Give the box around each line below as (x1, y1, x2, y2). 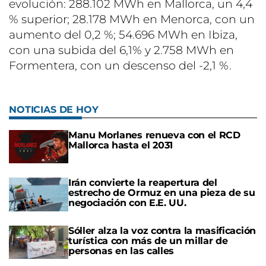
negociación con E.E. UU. (68, 197, 186, 209)
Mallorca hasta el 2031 (68, 140, 173, 151)
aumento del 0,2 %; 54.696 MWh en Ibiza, (9, 28, 237, 42)
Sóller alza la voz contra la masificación (68, 224, 256, 236)
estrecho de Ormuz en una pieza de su (68, 187, 255, 199)
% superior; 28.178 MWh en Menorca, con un (9, 12, 255, 27)
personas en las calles (68, 245, 174, 256)
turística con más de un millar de (68, 235, 228, 246)
